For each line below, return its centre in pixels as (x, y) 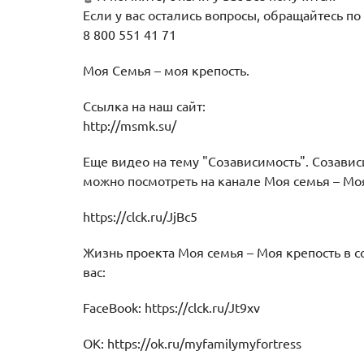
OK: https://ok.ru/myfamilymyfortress (192, 344)
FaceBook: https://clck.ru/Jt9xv (171, 308)
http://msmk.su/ (130, 126)
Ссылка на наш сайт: (144, 106)
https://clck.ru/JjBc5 (140, 217)
